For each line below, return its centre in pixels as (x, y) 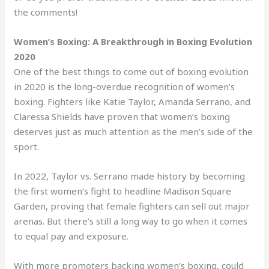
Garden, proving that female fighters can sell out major (132, 206)
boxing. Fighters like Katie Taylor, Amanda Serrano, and (132, 101)
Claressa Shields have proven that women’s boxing (122, 116)
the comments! (46, 12)
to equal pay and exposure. (71, 236)
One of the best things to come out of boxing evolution (131, 71)
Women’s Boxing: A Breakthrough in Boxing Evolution (133, 41)
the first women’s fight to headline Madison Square (123, 191)
